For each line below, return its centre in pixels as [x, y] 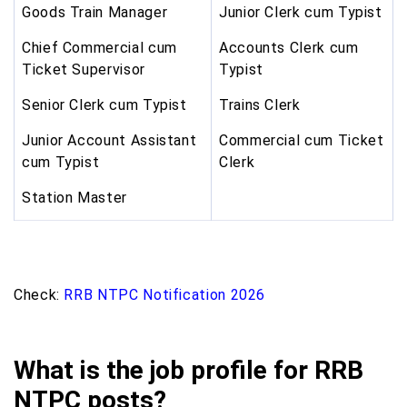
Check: [39, 295]
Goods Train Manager [95, 12]
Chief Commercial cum [99, 47]
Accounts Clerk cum [289, 47]
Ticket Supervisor [84, 69]
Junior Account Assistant [109, 140]
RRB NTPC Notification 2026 [165, 295]
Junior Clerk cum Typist [301, 12]
